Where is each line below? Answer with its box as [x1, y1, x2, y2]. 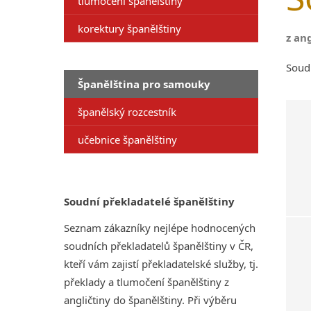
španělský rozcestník [78, 104, 176, 119]
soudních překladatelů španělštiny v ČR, [64, 239, 253, 253]
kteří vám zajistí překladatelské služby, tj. [64, 257, 258, 271]
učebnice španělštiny [78, 132, 177, 146]
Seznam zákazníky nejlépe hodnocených [64, 221, 255, 235]
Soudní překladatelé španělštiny [64, 194, 235, 208]
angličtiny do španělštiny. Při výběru [64, 293, 237, 307]
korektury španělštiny [78, 21, 181, 35]
